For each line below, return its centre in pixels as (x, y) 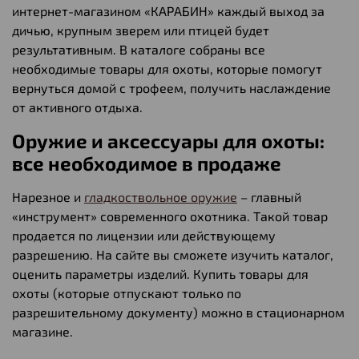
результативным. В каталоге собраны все (139, 49)
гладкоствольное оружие (161, 196)
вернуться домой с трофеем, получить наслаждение (171, 87)
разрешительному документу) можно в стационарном (178, 312)
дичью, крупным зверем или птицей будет (141, 30)
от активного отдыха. (77, 107)
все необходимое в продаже (147, 163)
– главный (269, 196)
